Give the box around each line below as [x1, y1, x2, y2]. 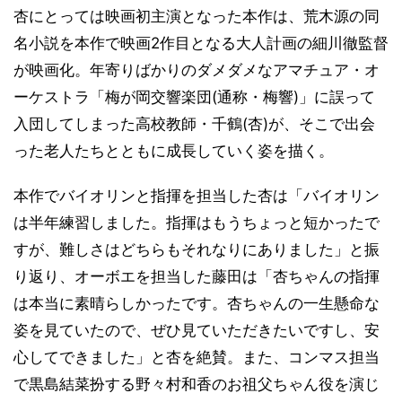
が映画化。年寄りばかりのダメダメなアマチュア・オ [13, 61, 380, 79]
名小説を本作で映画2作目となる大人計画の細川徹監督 [13, 34, 389, 52]
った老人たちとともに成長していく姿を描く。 [13, 142, 334, 160]
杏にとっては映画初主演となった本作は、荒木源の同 [13, 7, 380, 25]
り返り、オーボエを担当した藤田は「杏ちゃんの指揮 [13, 267, 380, 285]
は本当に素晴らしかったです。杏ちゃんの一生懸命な [13, 294, 380, 312]
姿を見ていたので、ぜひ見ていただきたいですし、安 [13, 321, 380, 339]
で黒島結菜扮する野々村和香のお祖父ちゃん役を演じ [13, 375, 380, 393]
